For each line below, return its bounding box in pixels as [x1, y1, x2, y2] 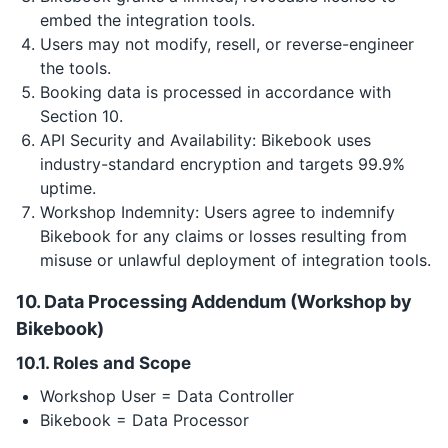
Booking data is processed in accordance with [40, 82, 391, 102]
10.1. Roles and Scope [16, 353, 191, 373]
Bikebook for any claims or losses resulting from [40, 226, 407, 246]
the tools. [40, 58, 111, 78]
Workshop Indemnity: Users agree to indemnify [40, 202, 395, 222]
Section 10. [40, 106, 123, 126]
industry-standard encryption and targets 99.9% [40, 154, 405, 174]
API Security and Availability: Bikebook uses [40, 130, 371, 150]
